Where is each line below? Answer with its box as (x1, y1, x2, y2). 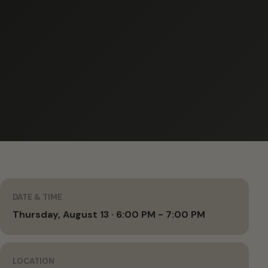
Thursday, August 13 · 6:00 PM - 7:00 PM (13, 208, 205, 221)
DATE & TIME (13, 192, 62, 202)
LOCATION (13, 256, 54, 266)
